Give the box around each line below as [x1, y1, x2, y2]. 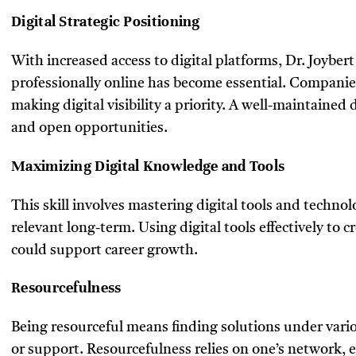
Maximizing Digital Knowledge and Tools [11, 156, 285, 175]
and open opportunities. [11, 121, 168, 136]
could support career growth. [11, 242, 198, 257]
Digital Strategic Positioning [11, 12, 200, 31]
